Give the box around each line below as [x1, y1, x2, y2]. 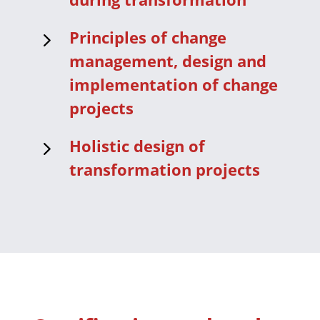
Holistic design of [69, 135, 205, 156]
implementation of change [69, 74, 278, 95]
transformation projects [69, 159, 260, 180]
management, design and [69, 50, 266, 71]
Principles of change [69, 26, 226, 48]
